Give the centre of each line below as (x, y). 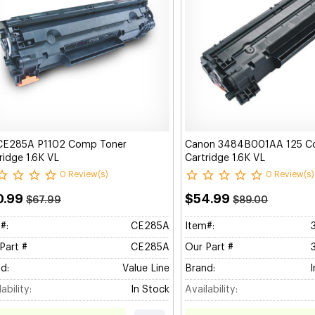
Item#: (200, 227)
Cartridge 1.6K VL (225, 159)
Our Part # (210, 248)
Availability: (212, 290)
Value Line (146, 269)
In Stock (150, 290)
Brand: (200, 269)
